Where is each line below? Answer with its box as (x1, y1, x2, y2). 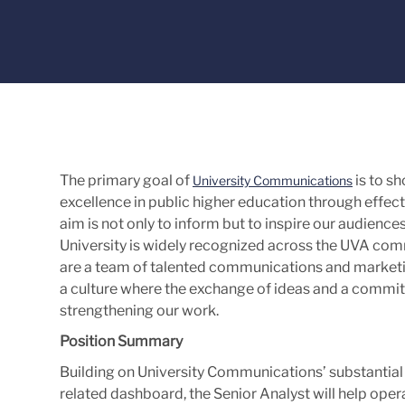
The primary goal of (60, 171, 193, 189)
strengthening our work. (60, 301, 219, 319)
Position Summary (60, 332, 183, 350)
